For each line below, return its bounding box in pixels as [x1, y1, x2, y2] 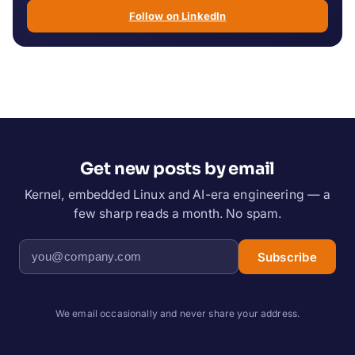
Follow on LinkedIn [128, 10, 227, 23]
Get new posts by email [79, 158, 276, 180]
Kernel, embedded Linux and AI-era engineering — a [24, 187, 331, 203]
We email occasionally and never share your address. [55, 307, 300, 320]
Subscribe [257, 249, 317, 265]
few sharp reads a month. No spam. [73, 206, 282, 222]
